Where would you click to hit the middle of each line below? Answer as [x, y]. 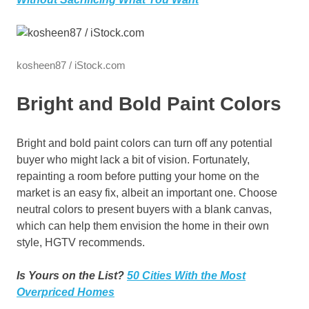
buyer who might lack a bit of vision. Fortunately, [133, 160]
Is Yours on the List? [72, 276]
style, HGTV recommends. [81, 243]
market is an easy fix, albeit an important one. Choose [147, 193]
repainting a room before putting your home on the [138, 177]
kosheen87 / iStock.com [71, 66]
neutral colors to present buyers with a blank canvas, [144, 210]
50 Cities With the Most [186, 276]
